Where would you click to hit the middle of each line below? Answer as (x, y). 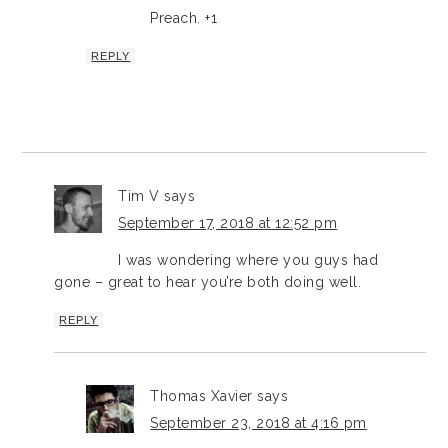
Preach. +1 (184, 17)
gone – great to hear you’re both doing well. (208, 281)
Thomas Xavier (201, 395)
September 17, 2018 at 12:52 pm (228, 222)
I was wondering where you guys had (248, 259)
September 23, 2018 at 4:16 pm (258, 422)
